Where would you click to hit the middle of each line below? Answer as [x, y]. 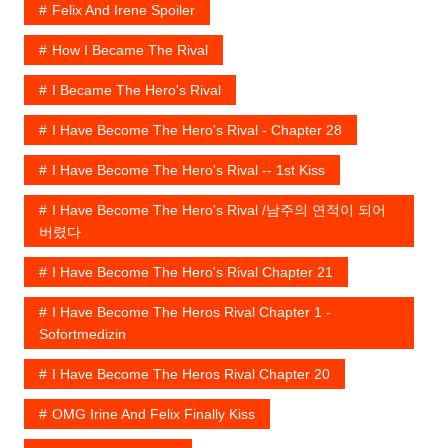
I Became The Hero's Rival [136, 90]
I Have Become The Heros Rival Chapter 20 [190, 374]
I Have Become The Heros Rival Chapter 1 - [191, 312]
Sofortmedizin [82, 334]
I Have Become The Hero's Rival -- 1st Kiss [188, 170]
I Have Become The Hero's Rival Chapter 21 [192, 272]
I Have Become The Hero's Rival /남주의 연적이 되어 [218, 210]
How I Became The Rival [129, 50]
